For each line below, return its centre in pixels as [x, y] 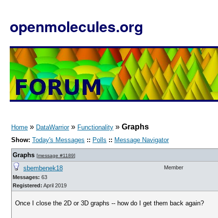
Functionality [95, 127]
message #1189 [56, 155]
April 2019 [54, 185]
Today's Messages [58, 140]
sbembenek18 [43, 168]
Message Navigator [142, 140]
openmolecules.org [76, 26]
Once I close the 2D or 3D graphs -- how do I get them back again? [110, 203]
